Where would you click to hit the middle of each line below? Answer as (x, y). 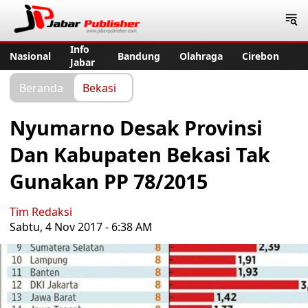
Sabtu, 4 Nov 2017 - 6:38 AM (81, 227)
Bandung (139, 56)
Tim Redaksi (41, 212)
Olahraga (201, 56)
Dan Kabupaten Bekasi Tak (140, 154)
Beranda (41, 87)
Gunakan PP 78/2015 (109, 181)
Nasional (30, 56)
